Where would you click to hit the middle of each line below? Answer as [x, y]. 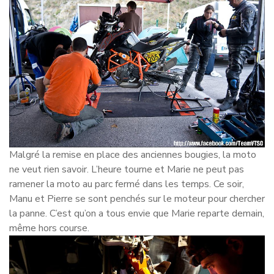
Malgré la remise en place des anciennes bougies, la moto [133, 154]
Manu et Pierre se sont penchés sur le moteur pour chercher [137, 198]
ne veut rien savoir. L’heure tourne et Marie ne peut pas [127, 169]
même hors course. [49, 228]
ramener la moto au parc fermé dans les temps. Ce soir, [127, 184]
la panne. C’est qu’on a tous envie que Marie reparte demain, [137, 213]
